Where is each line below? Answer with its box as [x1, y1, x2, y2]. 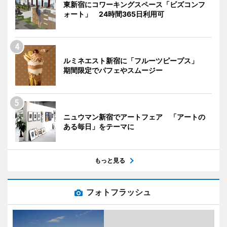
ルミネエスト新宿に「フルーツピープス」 [63, 56, 205, 65]
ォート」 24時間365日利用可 [63, 9, 164, 18]
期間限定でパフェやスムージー [63, 65, 163, 74]
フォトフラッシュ [86, 186, 151, 197]
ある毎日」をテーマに [63, 122, 134, 131]
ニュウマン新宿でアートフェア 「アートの [63, 112, 205, 121]
